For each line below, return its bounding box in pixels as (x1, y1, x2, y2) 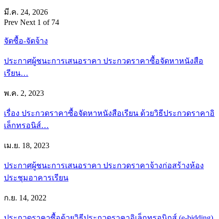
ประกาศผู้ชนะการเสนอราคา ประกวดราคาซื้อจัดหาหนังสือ (4, 56, 203, 65)
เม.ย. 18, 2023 (4, 141, 49, 150)
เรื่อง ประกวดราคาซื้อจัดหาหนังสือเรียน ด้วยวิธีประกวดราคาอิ (4, 109, 215, 117)
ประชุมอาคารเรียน (4, 173, 68, 182)
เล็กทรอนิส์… (4, 121, 49, 130)
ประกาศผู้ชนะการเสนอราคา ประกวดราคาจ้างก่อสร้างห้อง (4, 161, 204, 170)
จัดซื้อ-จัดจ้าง (4, 36, 48, 45)
